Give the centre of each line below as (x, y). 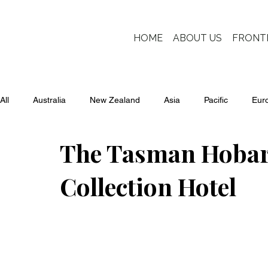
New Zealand (115, 100)
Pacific (216, 100)
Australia (49, 100)
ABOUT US (197, 38)
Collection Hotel (148, 186)
